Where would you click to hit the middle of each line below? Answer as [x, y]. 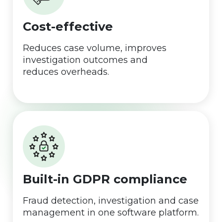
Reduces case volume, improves [95, 48]
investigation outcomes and [85, 60]
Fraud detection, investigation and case [111, 201]
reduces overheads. [66, 72]
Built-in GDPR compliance [105, 179]
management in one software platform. [111, 213]
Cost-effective [68, 27]
